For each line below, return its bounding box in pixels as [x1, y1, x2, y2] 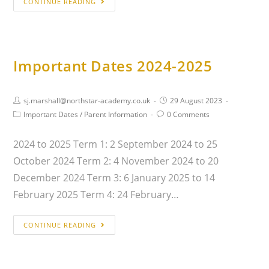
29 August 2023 [170, 95, 223, 106]
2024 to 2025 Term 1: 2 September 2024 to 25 [13, 137, 218, 151]
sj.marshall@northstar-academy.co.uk [23, 95, 151, 106]
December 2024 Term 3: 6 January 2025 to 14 [13, 171, 216, 184]
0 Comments [167, 109, 210, 119]
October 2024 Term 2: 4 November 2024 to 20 [13, 154, 219, 168]
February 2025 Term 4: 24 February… [13, 187, 180, 201]
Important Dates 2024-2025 [13, 55, 213, 76]
